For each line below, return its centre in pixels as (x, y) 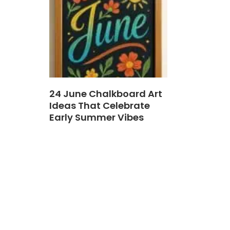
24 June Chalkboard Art (106, 93)
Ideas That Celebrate (100, 105)
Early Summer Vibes (97, 117)
